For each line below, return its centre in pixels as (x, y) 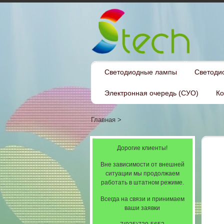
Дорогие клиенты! (142, 148)
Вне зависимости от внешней (142, 164)
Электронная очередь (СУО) (151, 93)
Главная (103, 120)
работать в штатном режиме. (142, 182)
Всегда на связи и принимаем (142, 199)
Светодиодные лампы (141, 72)
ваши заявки (142, 208)
